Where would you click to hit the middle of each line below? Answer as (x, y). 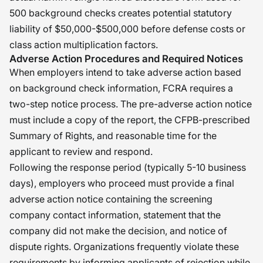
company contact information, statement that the (115, 215)
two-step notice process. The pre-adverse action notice (131, 104)
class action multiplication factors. (84, 45)
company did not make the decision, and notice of (118, 231)
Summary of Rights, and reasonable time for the (113, 136)
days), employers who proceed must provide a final (122, 183)
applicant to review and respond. (81, 151)
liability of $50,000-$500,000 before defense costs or (127, 29)
